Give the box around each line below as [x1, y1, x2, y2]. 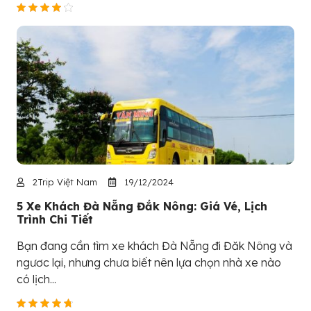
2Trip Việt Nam [30, 176, 97, 188]
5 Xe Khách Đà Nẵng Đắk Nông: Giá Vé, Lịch [17, 199, 267, 214]
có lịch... [17, 272, 56, 287]
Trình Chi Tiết [17, 212, 93, 227]
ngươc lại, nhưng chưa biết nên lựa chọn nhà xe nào [17, 255, 281, 270]
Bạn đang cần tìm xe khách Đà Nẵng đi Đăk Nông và [17, 239, 292, 253]
